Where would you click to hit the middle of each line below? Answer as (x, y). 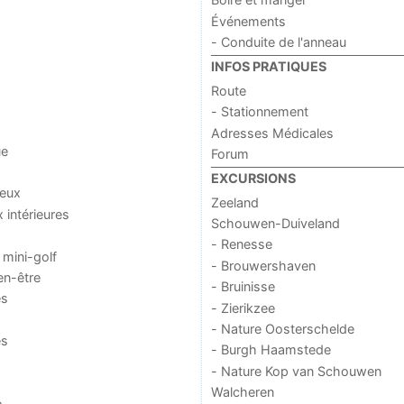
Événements (248, 21)
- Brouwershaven (263, 265)
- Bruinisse (243, 287)
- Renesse (241, 244)
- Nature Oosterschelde (282, 328)
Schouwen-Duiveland (275, 224)
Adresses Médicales (272, 133)
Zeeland (234, 202)
